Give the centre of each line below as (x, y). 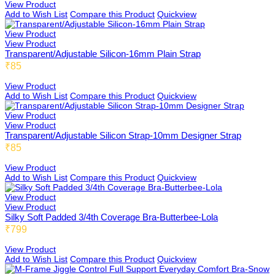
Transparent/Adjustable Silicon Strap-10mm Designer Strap (123, 135)
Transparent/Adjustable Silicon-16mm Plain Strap (103, 54)
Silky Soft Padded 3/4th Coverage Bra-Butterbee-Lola (111, 217)
